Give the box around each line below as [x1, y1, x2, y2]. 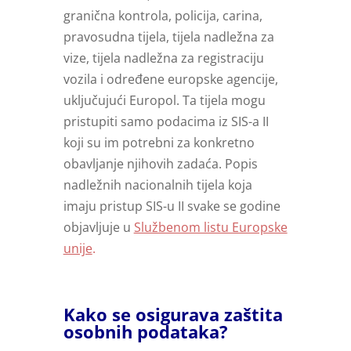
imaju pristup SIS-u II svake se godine [63, 197, 280, 215]
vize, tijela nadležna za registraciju [63, 49, 264, 67]
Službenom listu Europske [133, 219, 288, 237]
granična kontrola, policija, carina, [63, 7, 262, 25]
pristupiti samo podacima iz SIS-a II [63, 113, 269, 131]
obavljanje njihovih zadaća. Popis [63, 155, 258, 173]
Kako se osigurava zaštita [63, 302, 283, 327]
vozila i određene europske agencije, [63, 71, 278, 89]
